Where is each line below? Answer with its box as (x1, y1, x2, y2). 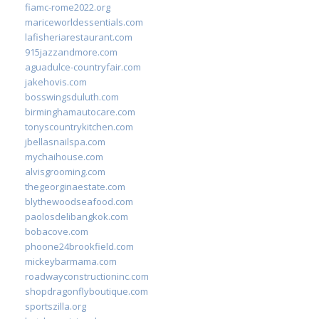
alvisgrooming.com (25, 164, 105, 178)
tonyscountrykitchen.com (25, 120, 133, 133)
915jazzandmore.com (25, 45, 117, 58)
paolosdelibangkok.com (25, 209, 128, 223)
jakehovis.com (25, 75, 87, 88)
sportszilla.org (25, 299, 86, 313)
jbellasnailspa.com (25, 135, 105, 148)
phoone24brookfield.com (25, 239, 134, 253)
